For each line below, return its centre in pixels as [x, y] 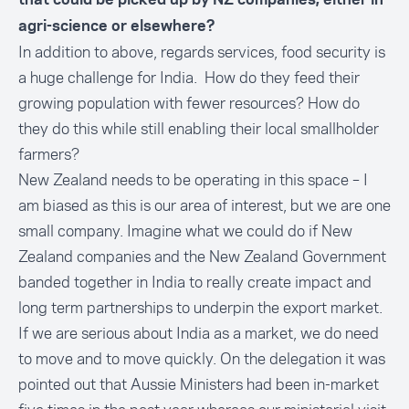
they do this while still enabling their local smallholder [199, 129]
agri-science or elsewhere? [117, 26]
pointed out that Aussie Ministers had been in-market [199, 384]
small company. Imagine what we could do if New [185, 231]
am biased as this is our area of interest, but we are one [204, 205]
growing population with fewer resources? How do [189, 103]
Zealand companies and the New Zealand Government [202, 257]
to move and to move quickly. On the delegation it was [202, 359]
